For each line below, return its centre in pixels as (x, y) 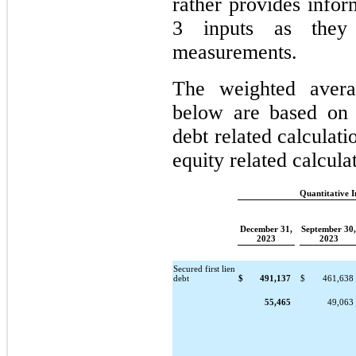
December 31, (266, 229)
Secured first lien (205, 269)
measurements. (235, 52)
